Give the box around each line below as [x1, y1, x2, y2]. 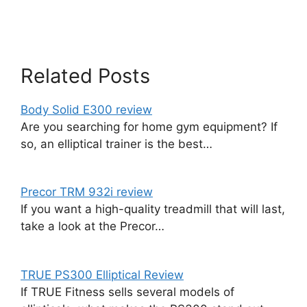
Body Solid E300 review [21, 102, 152, 116]
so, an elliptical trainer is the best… [21, 136, 212, 151]
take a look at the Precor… [21, 219, 164, 233]
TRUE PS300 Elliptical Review [21, 267, 184, 282]
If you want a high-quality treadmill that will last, [21, 202, 285, 216]
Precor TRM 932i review [21, 185, 153, 199]
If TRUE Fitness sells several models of [21, 284, 234, 299]
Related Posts [21, 63, 150, 88]
